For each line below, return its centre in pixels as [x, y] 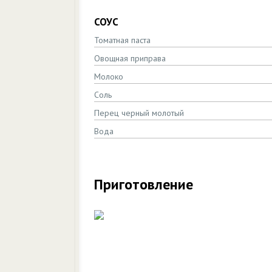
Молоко [109, 76]
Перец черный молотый [139, 113]
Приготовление [144, 184]
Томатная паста [122, 40]
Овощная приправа [130, 58]
